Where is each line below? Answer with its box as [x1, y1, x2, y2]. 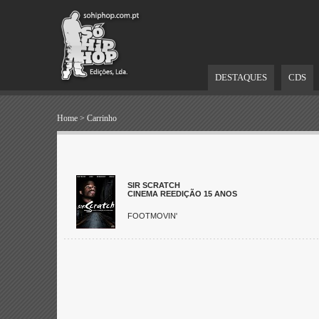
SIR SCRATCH [127, 181, 180, 189]
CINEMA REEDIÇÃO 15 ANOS [127, 189, 237, 198]
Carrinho [87, 113, 117, 123]
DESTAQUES [215, 72, 267, 83]
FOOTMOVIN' [127, 211, 177, 220]
